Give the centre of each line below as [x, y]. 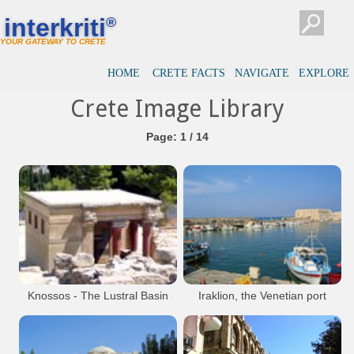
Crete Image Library [177, 109]
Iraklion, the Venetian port [262, 296]
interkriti [55, 27]
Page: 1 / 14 [177, 137]
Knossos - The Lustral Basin [98, 296]
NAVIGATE [262, 73]
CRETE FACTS [189, 73]
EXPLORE [324, 73]
